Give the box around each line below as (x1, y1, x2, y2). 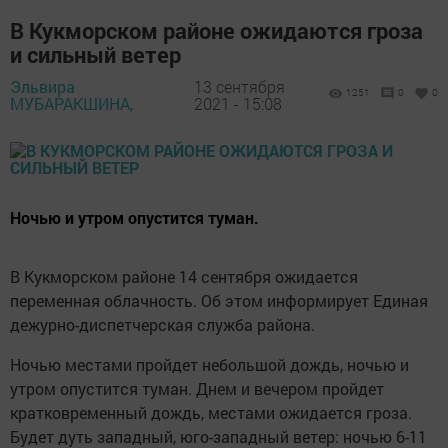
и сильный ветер (10, 40, 181, 70)
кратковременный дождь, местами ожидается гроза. (10, 402, 412, 424)
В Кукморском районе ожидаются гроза (10, 16, 423, 46)
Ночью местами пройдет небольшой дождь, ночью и (10, 354, 409, 376)
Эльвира (10, 75, 75, 97)
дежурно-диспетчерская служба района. (10, 314, 315, 336)
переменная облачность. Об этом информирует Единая (10, 290, 428, 312)
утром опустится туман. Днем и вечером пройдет (10, 378, 384, 400)
